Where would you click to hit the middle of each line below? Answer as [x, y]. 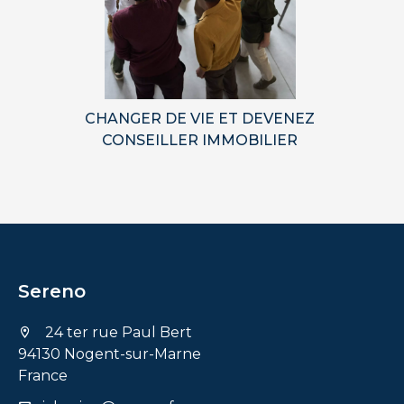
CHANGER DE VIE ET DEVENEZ [200, 118]
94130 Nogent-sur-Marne [110, 354]
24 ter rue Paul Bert [117, 333]
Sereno [52, 292]
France [43, 376]
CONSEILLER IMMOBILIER [200, 140]
